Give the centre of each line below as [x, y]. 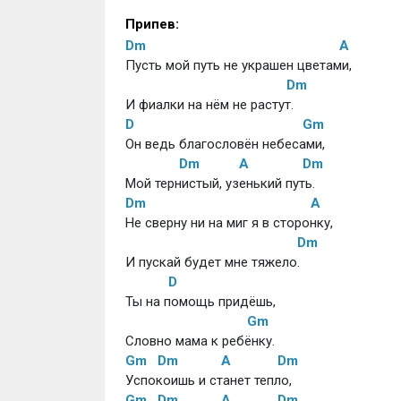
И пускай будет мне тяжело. [212, 262]
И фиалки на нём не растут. [209, 105]
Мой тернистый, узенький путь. [220, 183]
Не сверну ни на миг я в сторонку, [229, 223]
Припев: [152, 24]
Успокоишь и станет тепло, [208, 380]
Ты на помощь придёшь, [202, 302]
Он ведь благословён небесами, [225, 144]
